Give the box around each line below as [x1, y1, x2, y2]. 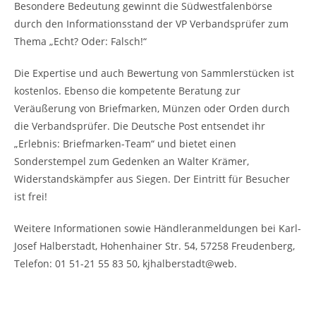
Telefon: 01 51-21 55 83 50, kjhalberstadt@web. [14, 257, 237, 270]
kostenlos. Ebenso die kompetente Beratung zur [14, 84, 241, 97]
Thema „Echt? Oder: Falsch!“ [14, 35, 147, 48]
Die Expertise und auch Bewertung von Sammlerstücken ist [14, 66, 294, 80]
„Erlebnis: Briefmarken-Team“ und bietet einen [14, 137, 236, 150]
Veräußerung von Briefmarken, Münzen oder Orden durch [14, 102, 290, 115]
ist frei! [14, 190, 47, 203]
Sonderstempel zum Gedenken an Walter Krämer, [14, 154, 249, 168]
